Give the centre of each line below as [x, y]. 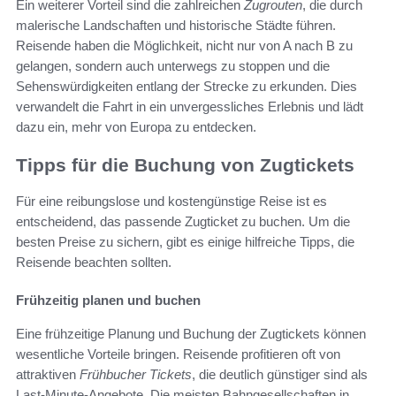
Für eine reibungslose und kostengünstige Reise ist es [171, 201]
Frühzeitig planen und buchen [108, 300]
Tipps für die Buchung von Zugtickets [185, 165]
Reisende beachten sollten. [94, 262]
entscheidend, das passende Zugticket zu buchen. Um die [183, 221]
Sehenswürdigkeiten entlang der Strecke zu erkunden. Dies [187, 87]
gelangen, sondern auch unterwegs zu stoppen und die [173, 66]
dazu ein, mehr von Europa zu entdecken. [136, 127]
